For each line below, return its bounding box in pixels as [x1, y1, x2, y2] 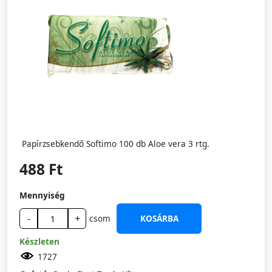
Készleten [19, 236, 59, 247]
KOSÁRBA [140, 212, 178, 224]
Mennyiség [19, 189, 65, 201]
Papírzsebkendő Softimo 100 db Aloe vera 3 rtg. [22, 138, 209, 149]
